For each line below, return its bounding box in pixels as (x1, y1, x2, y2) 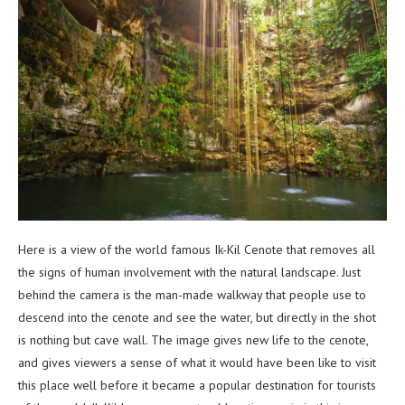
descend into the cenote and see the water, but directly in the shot (18, 308, 376, 325)
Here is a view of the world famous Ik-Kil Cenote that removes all (18, 240, 375, 258)
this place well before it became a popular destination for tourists (18, 376, 376, 393)
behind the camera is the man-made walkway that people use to (18, 286, 366, 303)
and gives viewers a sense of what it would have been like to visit (18, 353, 376, 371)
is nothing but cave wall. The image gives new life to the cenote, (18, 331, 368, 348)
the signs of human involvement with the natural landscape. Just (18, 263, 361, 280)
